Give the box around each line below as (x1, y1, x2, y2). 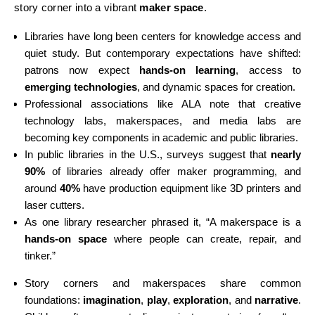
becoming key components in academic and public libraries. (25, 131, 298, 143)
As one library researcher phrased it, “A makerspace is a (25, 216, 301, 228)
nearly (271, 148, 301, 160)
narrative (255, 294, 299, 306)
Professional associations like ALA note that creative (25, 98, 301, 110)
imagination (83, 294, 141, 306)
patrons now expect (25, 64, 139, 76)
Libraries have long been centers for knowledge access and (25, 30, 301, 42)
